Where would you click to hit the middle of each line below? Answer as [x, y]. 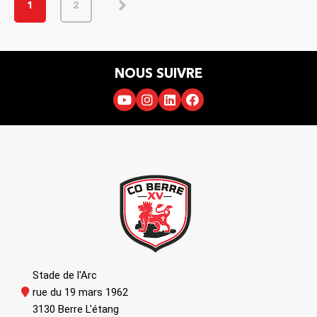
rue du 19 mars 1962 [80, 293]
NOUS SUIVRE [158, 74]
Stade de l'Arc [65, 276]
